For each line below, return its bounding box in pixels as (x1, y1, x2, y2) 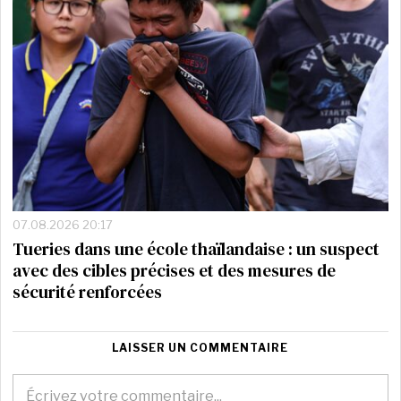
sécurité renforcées (13, 279, 163, 303)
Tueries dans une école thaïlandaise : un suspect (13, 236, 380, 260)
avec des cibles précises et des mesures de (13, 258, 337, 282)
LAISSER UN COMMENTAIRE (112, 340, 289, 354)
